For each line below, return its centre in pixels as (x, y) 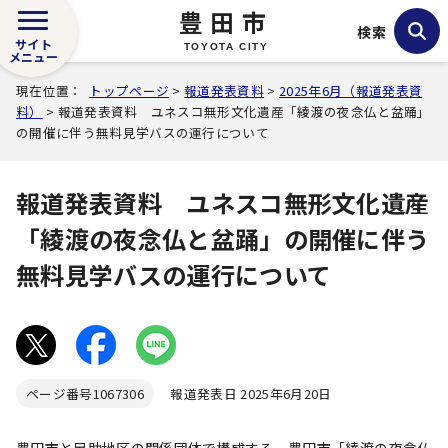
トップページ (129, 90)
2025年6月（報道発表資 (351, 90)
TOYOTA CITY (226, 46)
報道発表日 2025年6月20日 (242, 393)
